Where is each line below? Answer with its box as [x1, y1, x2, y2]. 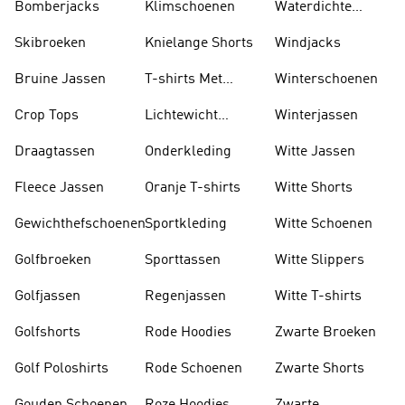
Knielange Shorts [145, 36, 253, 51]
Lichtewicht [145, 108, 218, 123]
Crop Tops [14, 108, 79, 123]
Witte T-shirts [275, 289, 362, 304]
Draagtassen [14, 145, 95, 159]
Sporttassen [145, 253, 221, 268]
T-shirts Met [145, 72, 222, 87]
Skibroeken [14, 36, 86, 51]
